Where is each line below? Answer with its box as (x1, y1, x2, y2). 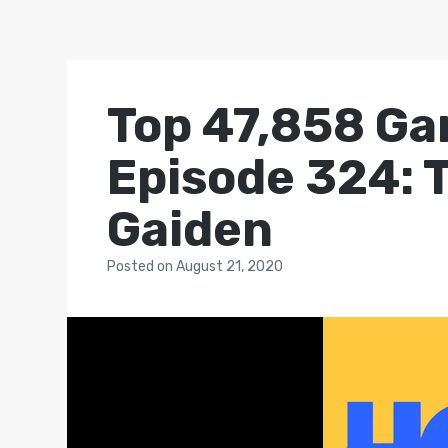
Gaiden (107, 201, 274, 258)
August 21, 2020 (176, 258, 284, 275)
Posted (107, 258, 158, 275)
